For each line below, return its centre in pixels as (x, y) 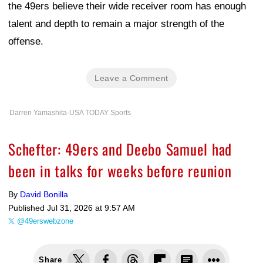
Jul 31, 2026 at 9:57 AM (91, 208)
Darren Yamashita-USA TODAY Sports (70, 113)
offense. (26, 42)
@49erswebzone (45, 221)
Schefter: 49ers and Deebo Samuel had (120, 149)
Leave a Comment (131, 78)
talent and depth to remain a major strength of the (116, 24)
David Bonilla (44, 195)
